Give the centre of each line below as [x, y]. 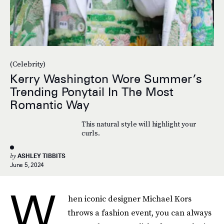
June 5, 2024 [27, 165]
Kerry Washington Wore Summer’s [106, 79]
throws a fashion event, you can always [140, 212]
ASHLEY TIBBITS [41, 156]
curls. [90, 133]
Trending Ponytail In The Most [92, 92]
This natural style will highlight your [138, 124]
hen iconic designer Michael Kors [130, 198]
